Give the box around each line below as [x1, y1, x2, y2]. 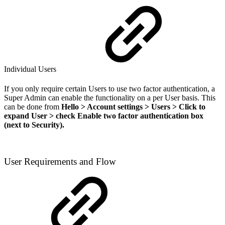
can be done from [4, 102, 61, 111]
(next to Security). [4, 121, 64, 130]
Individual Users [4, 64, 58, 73]
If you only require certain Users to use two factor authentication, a [4, 84, 215, 93]
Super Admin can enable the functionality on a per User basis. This [4, 93, 215, 102]
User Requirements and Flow [4, 156, 116, 167]
